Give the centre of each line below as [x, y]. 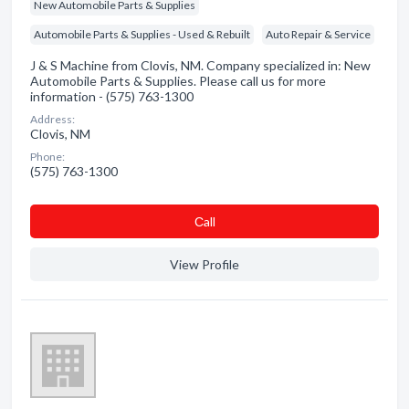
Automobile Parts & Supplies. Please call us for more [178, 81]
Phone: [47, 157]
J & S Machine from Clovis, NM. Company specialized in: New [200, 65]
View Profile [204, 264]
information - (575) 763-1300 [112, 96]
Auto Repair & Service [318, 34]
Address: [52, 119]
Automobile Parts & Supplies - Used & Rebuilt [142, 34]
